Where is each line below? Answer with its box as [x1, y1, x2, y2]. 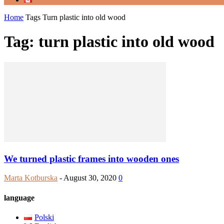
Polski [34, 212, 54, 221]
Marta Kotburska [4, 173, 57, 182]
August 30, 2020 [63, 173, 116, 182]
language [4, 193, 34, 202]
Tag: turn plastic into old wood [4, 32, 214, 51]
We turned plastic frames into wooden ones [4, 153, 179, 164]
